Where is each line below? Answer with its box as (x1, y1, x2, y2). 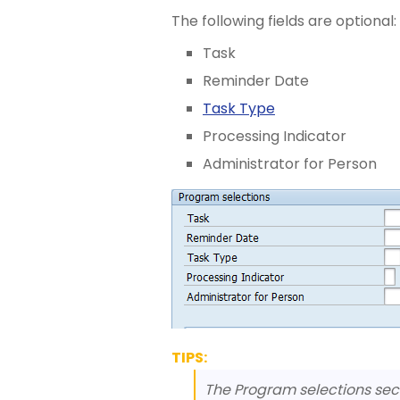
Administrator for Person (203, 154, 377, 174)
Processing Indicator (203, 126, 346, 146)
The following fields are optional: (171, 11, 396, 31)
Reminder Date (203, 71, 309, 91)
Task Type (203, 98, 275, 119)
